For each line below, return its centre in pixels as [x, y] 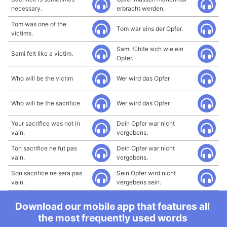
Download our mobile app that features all [112, 206]
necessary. [27, 8]
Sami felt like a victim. [42, 53]
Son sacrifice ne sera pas [47, 173]
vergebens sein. [139, 182]
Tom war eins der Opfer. [150, 29]
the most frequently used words [112, 218]
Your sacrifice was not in [46, 123]
